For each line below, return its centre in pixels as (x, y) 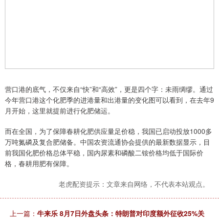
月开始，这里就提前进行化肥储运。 (60, 110)
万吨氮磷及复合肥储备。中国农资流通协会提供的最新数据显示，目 (108, 142)
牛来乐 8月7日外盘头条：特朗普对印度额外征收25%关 (121, 213)
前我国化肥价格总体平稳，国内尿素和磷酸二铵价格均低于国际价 (104, 152)
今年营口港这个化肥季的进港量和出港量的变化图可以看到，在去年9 (109, 99)
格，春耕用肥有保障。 (39, 163)
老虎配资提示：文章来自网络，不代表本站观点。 (134, 184)
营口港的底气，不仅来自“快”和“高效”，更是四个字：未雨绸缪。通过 (109, 89)
